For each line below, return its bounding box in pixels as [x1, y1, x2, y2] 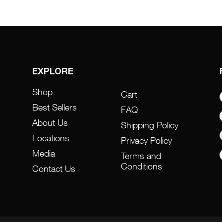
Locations [32, 132, 69, 144]
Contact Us [32, 163, 75, 174]
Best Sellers [32, 102, 77, 113]
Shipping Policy [120, 119, 178, 131]
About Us [32, 117, 68, 128]
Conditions [120, 161, 162, 172]
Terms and [120, 150, 161, 162]
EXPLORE [32, 65, 73, 77]
